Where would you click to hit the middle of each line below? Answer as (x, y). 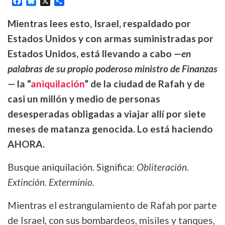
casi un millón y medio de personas (84, 98)
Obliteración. (163, 167)
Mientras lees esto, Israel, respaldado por (99, 23)
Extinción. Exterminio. (51, 182)
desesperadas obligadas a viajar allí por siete (107, 114)
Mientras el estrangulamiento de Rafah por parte (112, 205)
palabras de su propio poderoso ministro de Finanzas (113, 68)
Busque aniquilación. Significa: (72, 167)
